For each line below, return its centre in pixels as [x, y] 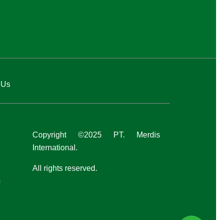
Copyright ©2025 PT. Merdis [96, 135]
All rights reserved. [65, 168]
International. [55, 148]
